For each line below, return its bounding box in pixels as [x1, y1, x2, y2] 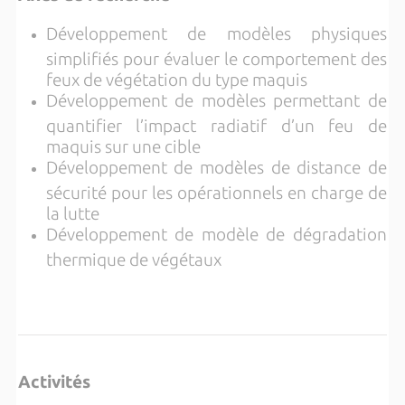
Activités [17, 372, 90, 392]
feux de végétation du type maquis [45, 71, 307, 87]
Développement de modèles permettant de [45, 91, 388, 111]
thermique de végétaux [45, 250, 221, 267]
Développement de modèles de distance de [45, 158, 388, 178]
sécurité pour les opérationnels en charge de [45, 184, 388, 200]
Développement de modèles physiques [45, 24, 388, 44]
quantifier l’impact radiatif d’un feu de [45, 117, 388, 133]
